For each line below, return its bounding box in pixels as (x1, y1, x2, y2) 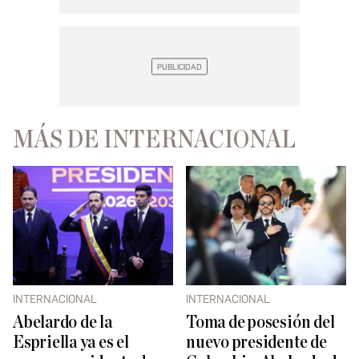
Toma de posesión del (186, 313, 335, 333)
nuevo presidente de (186, 333, 327, 353)
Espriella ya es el (13, 333, 129, 353)
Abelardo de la (13, 313, 112, 333)
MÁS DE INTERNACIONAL (13, 127, 296, 153)
